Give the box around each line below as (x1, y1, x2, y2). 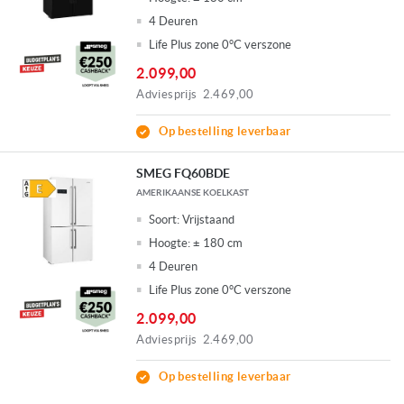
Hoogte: (149, 236, 191, 251)
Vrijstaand (182, 213, 235, 227)
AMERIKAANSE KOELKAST (136, 188, 250, 198)
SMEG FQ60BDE (136, 166, 231, 181)
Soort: (149, 213, 180, 227)
